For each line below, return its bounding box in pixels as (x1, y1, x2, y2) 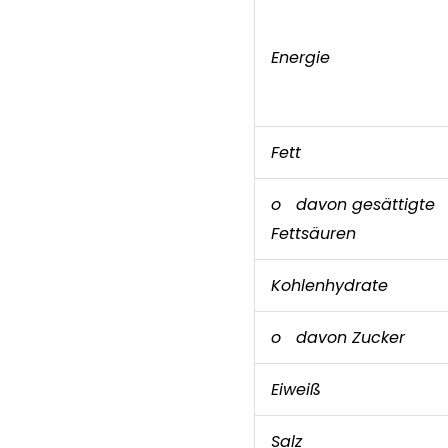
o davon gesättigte (271, 193, 435, 216)
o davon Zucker (271, 326, 405, 349)
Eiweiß (271, 378, 321, 401)
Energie (271, 46, 330, 69)
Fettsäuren (271, 222, 356, 245)
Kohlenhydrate (271, 274, 388, 297)
